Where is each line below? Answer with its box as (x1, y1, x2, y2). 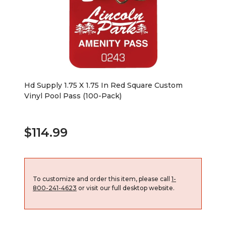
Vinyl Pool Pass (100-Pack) (24, 91, 122, 101)
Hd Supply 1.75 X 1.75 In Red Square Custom (24, 81, 183, 90)
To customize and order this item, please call (33, 175, 172, 183)
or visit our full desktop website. (77, 184, 175, 192)
